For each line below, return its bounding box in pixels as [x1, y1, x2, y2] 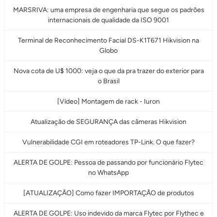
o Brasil [97, 77, 120, 86]
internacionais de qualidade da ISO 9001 [48, 16, 169, 25]
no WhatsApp [88, 169, 129, 177]
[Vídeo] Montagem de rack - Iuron [57, 97, 160, 106]
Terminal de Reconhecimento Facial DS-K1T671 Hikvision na [18, 36, 199, 45]
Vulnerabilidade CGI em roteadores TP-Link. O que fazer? [22, 138, 195, 147]
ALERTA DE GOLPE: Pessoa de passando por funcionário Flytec [14, 158, 203, 167]
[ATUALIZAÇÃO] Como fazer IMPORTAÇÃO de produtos [23, 189, 194, 198]
